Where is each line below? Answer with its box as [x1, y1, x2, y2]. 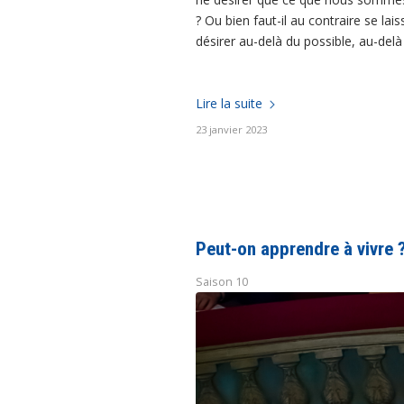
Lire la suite [196, 95, 262, 113]
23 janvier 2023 [196, 123, 267, 137]
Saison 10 [196, 274, 248, 290]
